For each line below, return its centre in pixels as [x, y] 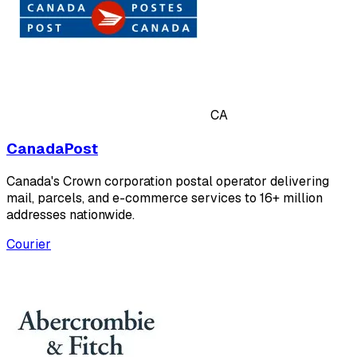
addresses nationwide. [71, 215]
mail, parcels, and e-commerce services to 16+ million [165, 198]
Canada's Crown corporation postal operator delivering [168, 182]
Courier [29, 245]
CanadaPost [52, 148]
